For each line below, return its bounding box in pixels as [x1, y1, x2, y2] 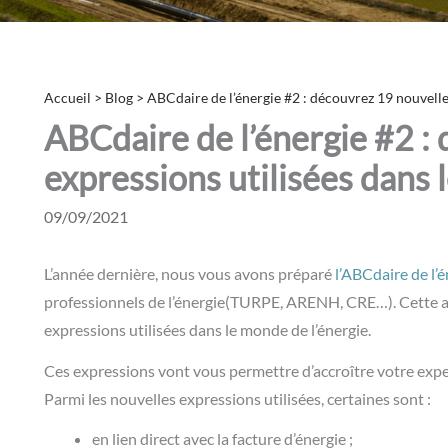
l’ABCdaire [335, 263, 408, 283]
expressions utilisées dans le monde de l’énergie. [44, 319, 374, 339]
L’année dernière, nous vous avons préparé [44, 263, 335, 283]
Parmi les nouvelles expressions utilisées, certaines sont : [44, 388, 431, 408]
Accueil [44, 89, 91, 106]
